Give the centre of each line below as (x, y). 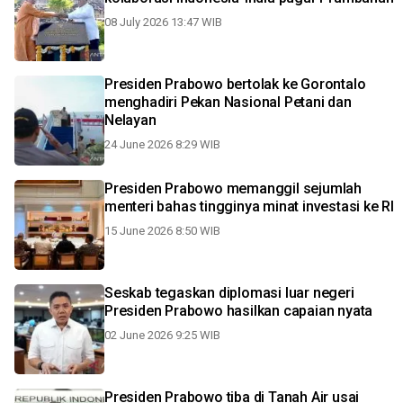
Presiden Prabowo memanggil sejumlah (233, 188)
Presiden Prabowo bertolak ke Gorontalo (235, 84)
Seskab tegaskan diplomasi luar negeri (229, 293)
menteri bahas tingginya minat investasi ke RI (249, 206)
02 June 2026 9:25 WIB (162, 335)
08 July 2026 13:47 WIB (163, 22)
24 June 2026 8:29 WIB (162, 144)
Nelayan (130, 120)
